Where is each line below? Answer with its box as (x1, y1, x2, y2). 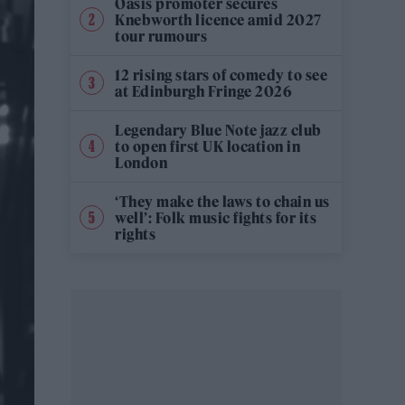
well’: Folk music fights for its (115, 208, 316, 227)
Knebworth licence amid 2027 (115, 10, 322, 29)
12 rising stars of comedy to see (115, 65, 327, 84)
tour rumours (115, 26, 207, 45)
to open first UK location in (115, 137, 300, 155)
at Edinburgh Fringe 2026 (115, 81, 292, 100)
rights (115, 224, 155, 243)
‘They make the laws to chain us (115, 192, 330, 211)
